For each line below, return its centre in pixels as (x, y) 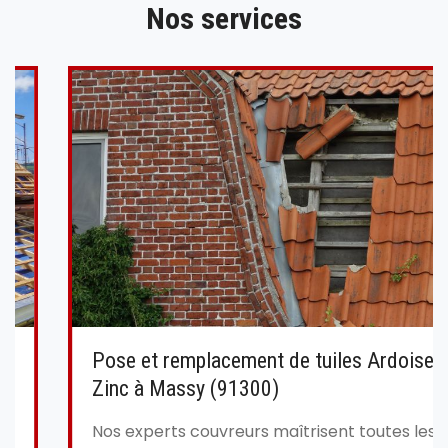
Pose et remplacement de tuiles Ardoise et (221, 360)
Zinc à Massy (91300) (132, 388)
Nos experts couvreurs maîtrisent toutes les (211, 431)
